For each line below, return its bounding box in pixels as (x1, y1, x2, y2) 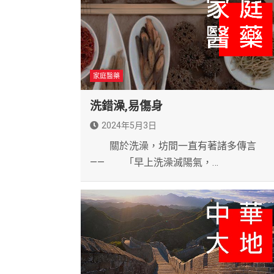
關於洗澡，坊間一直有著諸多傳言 (90, 140, 256, 152)
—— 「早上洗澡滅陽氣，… (90, 157, 218, 169)
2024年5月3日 (102, 120, 157, 131)
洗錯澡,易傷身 (90, 99, 163, 114)
